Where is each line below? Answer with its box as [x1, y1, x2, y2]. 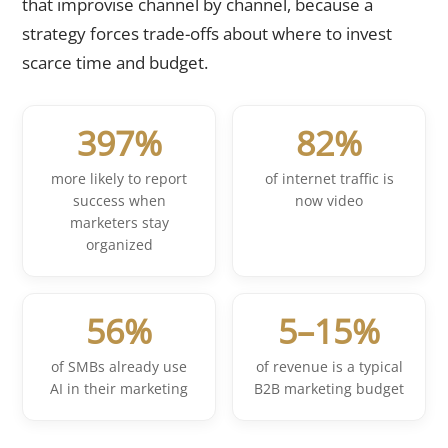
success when [72, 191, 166, 210]
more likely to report [51, 169, 187, 188]
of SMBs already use [51, 357, 187, 376]
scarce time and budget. [22, 51, 208, 75]
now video [295, 191, 363, 210]
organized [85, 235, 153, 254]
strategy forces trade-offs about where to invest [22, 22, 392, 46]
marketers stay [69, 213, 169, 232]
